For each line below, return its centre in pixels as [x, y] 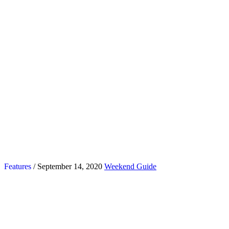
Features [18, 166]
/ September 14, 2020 [67, 166]
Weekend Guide [130, 166]
